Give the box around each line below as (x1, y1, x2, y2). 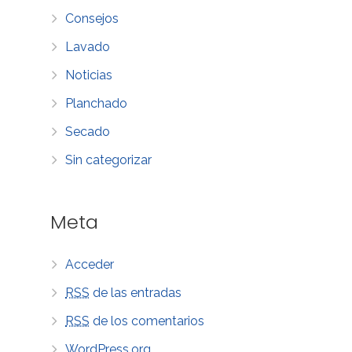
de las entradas (90, 284, 182, 300)
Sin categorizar (65, 152, 152, 167)
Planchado (65, 95, 128, 111)
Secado (65, 123, 111, 139)
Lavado (65, 38, 111, 54)
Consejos (65, 10, 119, 26)
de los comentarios (90, 313, 205, 328)
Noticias (65, 67, 113, 82)
